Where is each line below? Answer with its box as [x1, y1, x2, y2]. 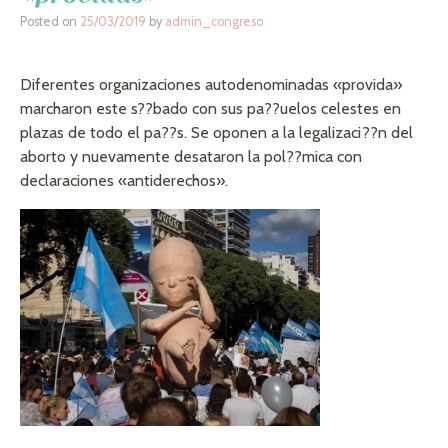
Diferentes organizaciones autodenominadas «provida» [20, 75, 402, 95]
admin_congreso [165, 14, 263, 30]
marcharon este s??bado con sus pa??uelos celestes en [20, 99, 401, 119]
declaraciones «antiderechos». [20, 171, 228, 191]
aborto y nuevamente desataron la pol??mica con [20, 147, 362, 167]
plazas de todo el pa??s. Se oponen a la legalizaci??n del [20, 123, 413, 143]
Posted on [20, 14, 80, 30]
